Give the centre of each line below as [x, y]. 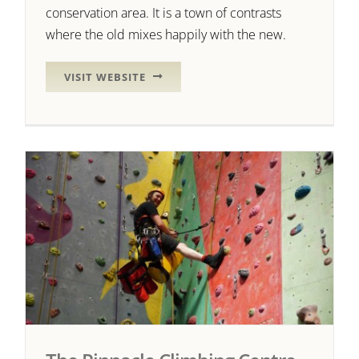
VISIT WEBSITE [105, 77]
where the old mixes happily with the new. [166, 34]
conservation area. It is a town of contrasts [164, 12]
